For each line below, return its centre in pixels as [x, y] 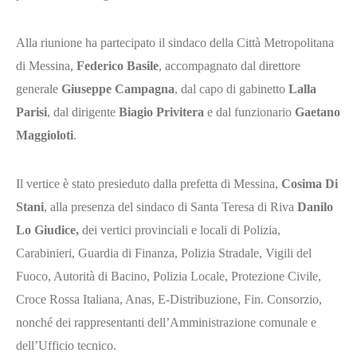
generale [39, 88]
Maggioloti [45, 135]
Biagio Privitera [161, 112]
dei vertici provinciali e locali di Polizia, [180, 229]
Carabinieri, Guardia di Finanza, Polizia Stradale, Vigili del [164, 253]
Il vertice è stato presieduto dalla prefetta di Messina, [149, 183]
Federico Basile [118, 65]
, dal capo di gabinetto [231, 88]
